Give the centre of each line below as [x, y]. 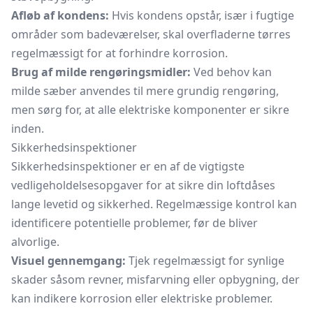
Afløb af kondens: [60, 15]
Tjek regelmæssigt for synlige [205, 261]
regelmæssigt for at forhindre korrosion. [119, 53]
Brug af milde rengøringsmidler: [101, 72]
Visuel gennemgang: [68, 261]
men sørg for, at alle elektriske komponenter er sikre [150, 110]
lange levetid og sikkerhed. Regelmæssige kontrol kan [154, 204]
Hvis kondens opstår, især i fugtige [202, 15]
